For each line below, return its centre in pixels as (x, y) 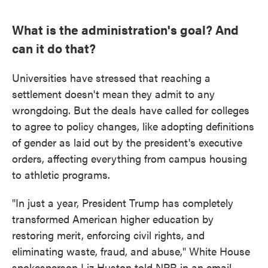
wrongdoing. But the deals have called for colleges (131, 110)
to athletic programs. (61, 174)
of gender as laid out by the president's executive (127, 142)
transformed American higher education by (113, 219)
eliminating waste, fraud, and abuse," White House (131, 251)
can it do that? (55, 48)
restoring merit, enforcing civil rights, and (108, 235)
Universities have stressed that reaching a (111, 77)
